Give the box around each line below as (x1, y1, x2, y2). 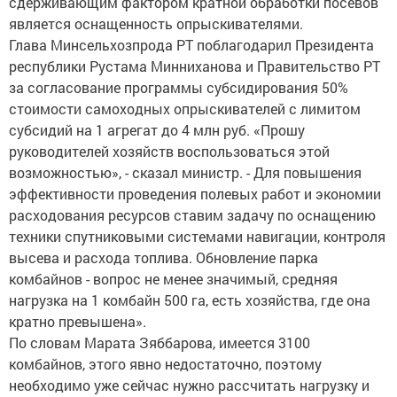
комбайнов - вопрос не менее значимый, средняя (9, 269, 338, 289)
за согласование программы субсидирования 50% (9, 78, 348, 97)
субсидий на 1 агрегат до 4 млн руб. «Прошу (9, 121, 305, 140)
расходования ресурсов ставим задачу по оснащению (9, 206, 376, 225)
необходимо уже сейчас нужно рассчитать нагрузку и (9, 376, 370, 395)
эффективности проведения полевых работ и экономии (9, 184, 381, 204)
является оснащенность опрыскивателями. (9, 14, 303, 34)
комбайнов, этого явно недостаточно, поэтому (9, 354, 322, 374)
